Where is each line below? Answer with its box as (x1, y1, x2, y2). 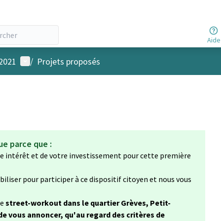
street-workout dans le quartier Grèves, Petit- (5, 198, 171, 208)
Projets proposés (37, 55, 100, 67)
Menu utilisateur (20, 55, 81, 67)
